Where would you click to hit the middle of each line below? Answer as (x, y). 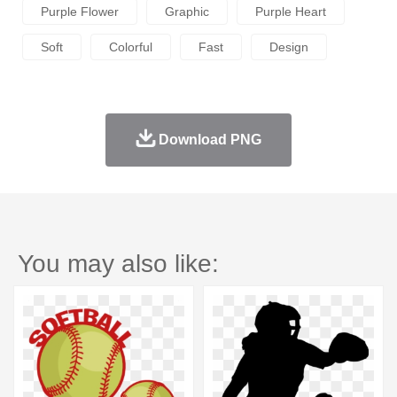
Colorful (131, 47)
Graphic (187, 12)
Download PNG (210, 140)
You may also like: (118, 264)
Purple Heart (291, 12)
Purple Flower (80, 12)
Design (289, 47)
